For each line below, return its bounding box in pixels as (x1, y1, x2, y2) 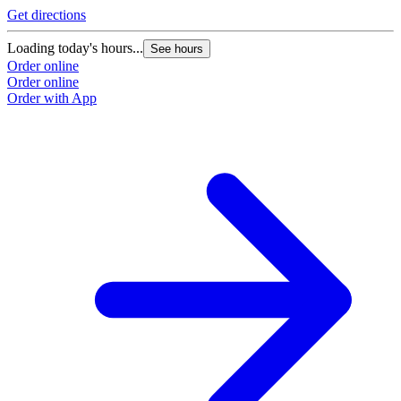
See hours (150, 42, 203, 56)
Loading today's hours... (7, 40, 143, 56)
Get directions (7, 7, 86, 23)
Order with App (7, 90, 97, 107)
